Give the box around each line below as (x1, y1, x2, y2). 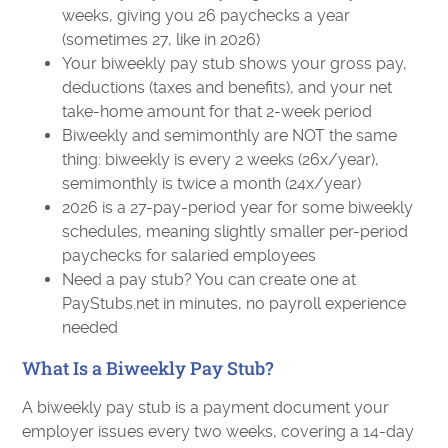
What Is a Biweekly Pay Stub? (22, 356, 275, 380)
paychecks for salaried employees (62, 246, 317, 265)
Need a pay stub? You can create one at (62, 270, 357, 289)
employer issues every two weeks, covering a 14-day (22, 422, 415, 441)
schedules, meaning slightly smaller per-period (62, 222, 409, 241)
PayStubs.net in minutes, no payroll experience (62, 294, 407, 313)
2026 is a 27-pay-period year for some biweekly (62, 198, 414, 217)
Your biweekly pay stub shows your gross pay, (62, 54, 408, 73)
